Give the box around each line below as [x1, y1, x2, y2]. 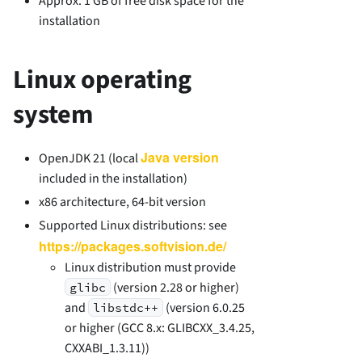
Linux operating [13, 61, 192, 99]
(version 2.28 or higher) [111, 278, 240, 297]
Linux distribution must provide [65, 258, 236, 276]
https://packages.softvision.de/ [39, 236, 226, 255]
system [13, 95, 93, 133]
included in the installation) [39, 169, 187, 187]
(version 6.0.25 [163, 298, 246, 317]
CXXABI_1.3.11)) [65, 339, 149, 357]
